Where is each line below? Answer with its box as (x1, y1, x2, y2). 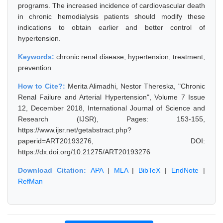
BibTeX (138, 166, 161, 174)
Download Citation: (18, 166, 91, 174)
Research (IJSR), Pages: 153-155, (18, 115, 205, 123)
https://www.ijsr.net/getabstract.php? (18, 126, 131, 134)
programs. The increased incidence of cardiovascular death (18, 1, 205, 9)
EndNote (171, 166, 199, 174)
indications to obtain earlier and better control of (18, 23, 205, 31)
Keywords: (18, 53, 57, 61)
